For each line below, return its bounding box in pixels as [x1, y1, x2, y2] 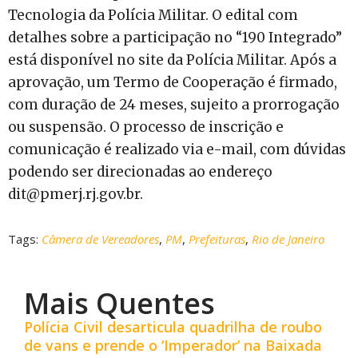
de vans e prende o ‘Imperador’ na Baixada [24, 336, 322, 356]
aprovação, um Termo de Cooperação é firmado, [8, 74, 337, 92]
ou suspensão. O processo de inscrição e [8, 118, 284, 137]
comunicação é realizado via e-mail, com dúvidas [8, 141, 346, 159]
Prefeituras [189, 231, 245, 248]
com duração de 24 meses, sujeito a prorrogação [8, 96, 340, 114]
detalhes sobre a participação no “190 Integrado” [8, 29, 342, 47]
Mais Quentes [24, 284, 215, 324]
